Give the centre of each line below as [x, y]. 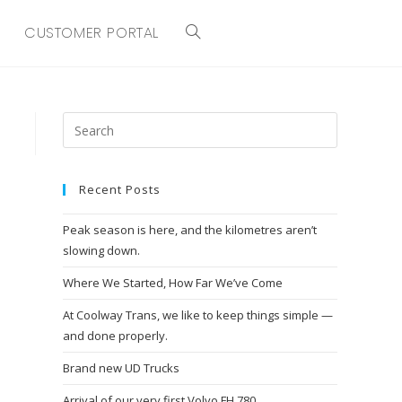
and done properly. [115, 336]
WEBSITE [210, 99]
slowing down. [101, 250]
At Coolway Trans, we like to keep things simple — [198, 315]
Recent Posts [120, 189]
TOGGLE [210, 32]
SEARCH [209, 165]
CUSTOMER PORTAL [92, 33]
